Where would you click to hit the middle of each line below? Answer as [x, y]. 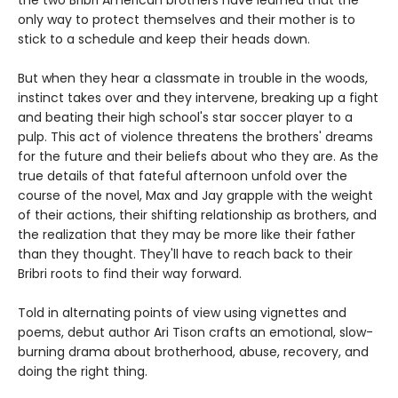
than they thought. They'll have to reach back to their [185, 254]
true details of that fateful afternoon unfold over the [183, 175]
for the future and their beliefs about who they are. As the [198, 156]
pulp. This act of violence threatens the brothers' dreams [195, 136]
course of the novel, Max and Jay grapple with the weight [195, 195]
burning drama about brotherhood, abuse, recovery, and [193, 351]
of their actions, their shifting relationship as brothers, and [197, 215]
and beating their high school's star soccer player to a [185, 117]
